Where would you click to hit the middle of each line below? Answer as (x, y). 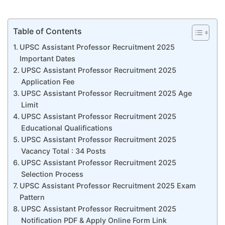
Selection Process (52, 174)
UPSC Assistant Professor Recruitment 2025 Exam (107, 185)
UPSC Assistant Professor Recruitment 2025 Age (106, 93)
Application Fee (47, 81)
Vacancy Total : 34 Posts (63, 151)
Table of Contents (47, 31)
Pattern (32, 197)
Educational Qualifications (67, 128)
